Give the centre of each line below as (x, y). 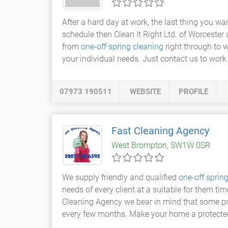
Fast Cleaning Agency (160, 131)
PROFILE (193, 92)
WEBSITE (145, 92)
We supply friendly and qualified (120, 177)
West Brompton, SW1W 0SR (161, 145)
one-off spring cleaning (122, 47)
